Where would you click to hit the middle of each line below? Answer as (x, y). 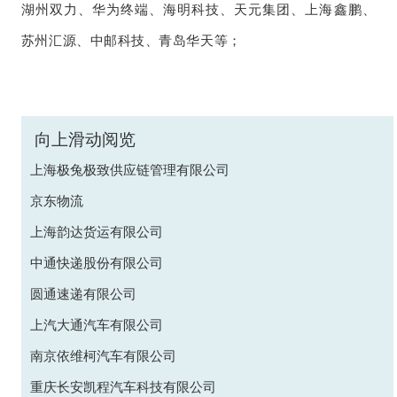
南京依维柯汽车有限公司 (103, 357)
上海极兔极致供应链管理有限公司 (129, 171)
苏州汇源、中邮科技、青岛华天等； (131, 41)
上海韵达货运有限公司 (96, 233)
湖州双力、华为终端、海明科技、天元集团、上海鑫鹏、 (198, 10)
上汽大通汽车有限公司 (96, 326)
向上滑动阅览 (85, 140)
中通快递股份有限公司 (96, 264)
